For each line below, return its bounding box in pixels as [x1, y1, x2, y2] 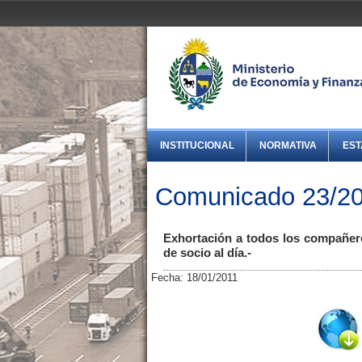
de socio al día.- [163, 246, 251, 260]
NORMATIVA [259, 140, 318, 152]
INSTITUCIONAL [160, 140, 235, 152]
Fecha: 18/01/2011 [151, 271, 238, 284]
